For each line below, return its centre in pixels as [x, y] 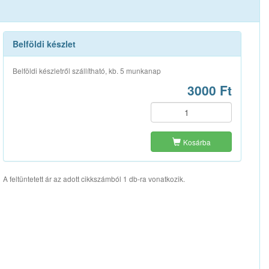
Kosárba [197, 142]
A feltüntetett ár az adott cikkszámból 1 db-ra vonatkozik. [94, 178]
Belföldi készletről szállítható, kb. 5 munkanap [86, 70]
